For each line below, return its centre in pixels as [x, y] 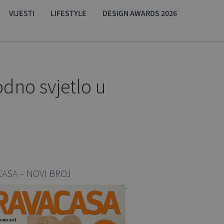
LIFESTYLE [68, 13]
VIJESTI [22, 13]
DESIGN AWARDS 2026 [140, 13]
